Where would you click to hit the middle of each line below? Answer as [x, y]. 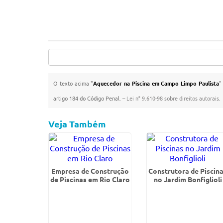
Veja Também [77, 124]
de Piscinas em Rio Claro [90, 179]
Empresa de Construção [90, 171]
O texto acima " [73, 83]
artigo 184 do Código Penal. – [90, 98]
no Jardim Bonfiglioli [188, 179]
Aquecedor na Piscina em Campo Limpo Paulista [156, 83]
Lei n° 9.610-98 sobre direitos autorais [173, 98]
